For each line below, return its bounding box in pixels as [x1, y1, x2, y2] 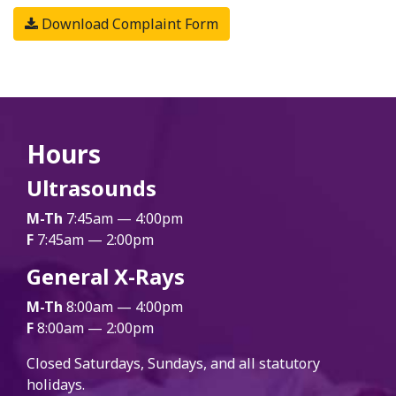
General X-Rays [27, 262, 185, 291]
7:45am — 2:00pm [34, 230, 154, 249]
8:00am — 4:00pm [63, 297, 183, 316]
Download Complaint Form [38, 14, 218, 34]
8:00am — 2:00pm [34, 318, 154, 338]
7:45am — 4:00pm [63, 209, 183, 228]
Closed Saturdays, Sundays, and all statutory [27, 354, 320, 373]
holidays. [27, 375, 85, 394]
